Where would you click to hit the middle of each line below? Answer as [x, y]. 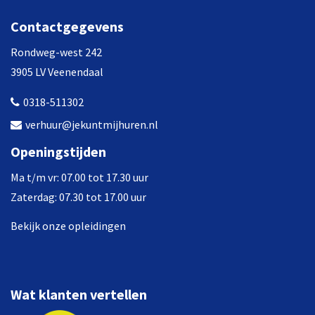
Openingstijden [58, 152]
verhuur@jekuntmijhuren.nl [92, 124]
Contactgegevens [67, 26]
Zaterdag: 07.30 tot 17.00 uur [78, 197]
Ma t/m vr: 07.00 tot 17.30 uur [79, 178]
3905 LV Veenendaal [57, 71]
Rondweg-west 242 [56, 52]
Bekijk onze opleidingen [68, 226]
